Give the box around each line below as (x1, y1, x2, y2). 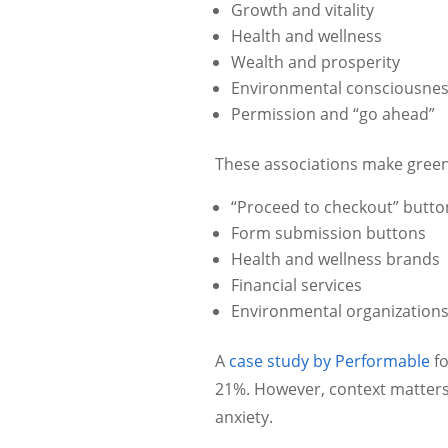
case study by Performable (225, 349, 431, 372)
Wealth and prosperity (231, 50, 401, 73)
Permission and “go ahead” (231, 102, 436, 125)
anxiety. (215, 405, 274, 428)
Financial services (231, 273, 363, 296)
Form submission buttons (231, 221, 427, 244)
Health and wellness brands (231, 247, 441, 270)
